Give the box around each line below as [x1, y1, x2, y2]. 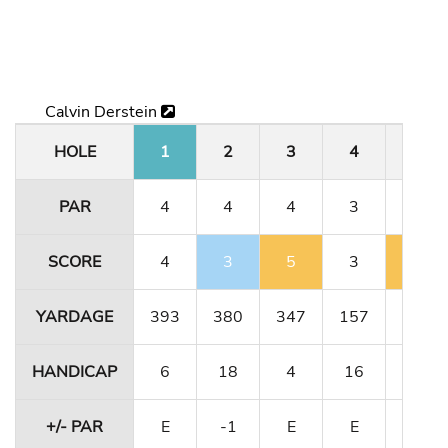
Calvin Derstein [45, 100, 161, 123]
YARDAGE [36, 305, 113, 328]
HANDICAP [32, 360, 117, 383]
